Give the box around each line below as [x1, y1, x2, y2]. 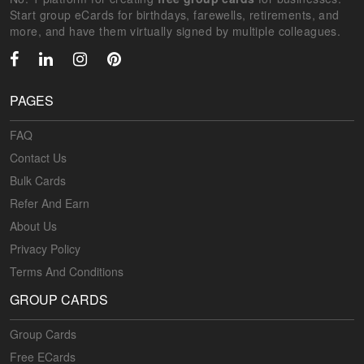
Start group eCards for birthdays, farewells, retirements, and [10, 6, 340, 24]
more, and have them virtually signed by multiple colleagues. [10, 23, 341, 40]
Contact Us [10, 149, 67, 167]
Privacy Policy [10, 240, 80, 258]
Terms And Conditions [10, 263, 123, 280]
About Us [10, 218, 57, 235]
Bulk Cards [10, 172, 66, 189]
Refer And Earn [10, 195, 89, 212]
